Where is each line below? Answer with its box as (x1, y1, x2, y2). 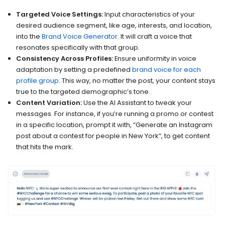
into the (16, 32, 42, 42)
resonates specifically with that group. (16, 43, 140, 53)
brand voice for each (132, 65, 201, 75)
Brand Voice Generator (42, 32, 118, 42)
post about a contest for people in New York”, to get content (16, 131, 210, 141)
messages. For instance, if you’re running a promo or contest (16, 109, 214, 119)
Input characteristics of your (103, 10, 195, 20)
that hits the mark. (16, 142, 74, 152)
